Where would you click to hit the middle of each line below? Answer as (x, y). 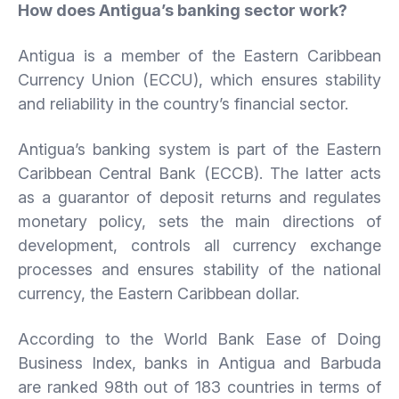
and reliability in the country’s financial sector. (183, 103)
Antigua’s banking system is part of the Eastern (199, 149)
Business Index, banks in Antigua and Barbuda (199, 362)
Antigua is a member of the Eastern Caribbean (199, 55)
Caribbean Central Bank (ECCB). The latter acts (199, 173)
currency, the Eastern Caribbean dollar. (159, 293)
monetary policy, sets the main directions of (199, 221)
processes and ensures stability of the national (199, 269)
